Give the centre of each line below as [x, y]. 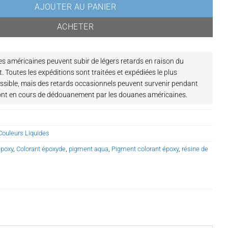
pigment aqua [89, 149]
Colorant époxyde [41, 149]
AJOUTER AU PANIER [75, 7]
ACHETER [75, 27]
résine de [195, 149]
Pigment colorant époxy [145, 149]
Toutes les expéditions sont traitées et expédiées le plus [91, 73]
